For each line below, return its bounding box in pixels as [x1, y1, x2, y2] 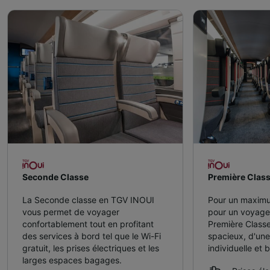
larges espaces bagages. [22, 255, 122, 266]
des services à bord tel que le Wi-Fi [22, 231, 161, 242]
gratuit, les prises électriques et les [22, 243, 159, 254]
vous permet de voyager [22, 207, 119, 218]
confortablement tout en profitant [22, 219, 154, 230]
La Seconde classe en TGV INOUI [22, 195, 154, 206]
